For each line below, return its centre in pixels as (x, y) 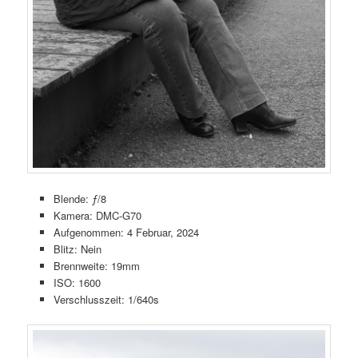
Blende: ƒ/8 (80, 199)
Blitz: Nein (77, 249)
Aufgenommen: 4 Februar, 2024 (126, 233)
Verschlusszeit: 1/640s (106, 300)
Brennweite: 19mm (96, 266)
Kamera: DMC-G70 (97, 216)
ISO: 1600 (77, 283)
